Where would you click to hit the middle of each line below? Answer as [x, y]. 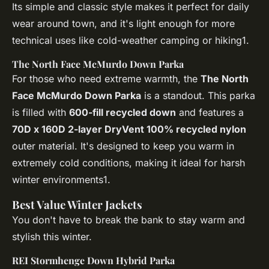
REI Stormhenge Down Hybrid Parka [93, 261]
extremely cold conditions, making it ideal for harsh [128, 163]
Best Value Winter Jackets [77, 205]
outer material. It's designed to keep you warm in [123, 146]
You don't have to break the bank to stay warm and [128, 220]
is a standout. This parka [198, 96]
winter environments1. [61, 180]
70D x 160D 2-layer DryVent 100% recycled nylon [129, 129]
